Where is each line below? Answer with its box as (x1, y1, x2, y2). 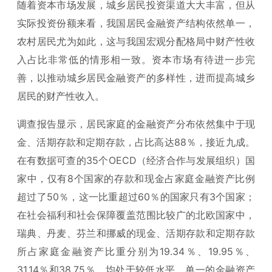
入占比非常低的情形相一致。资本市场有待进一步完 (17, 53, 255, 66)
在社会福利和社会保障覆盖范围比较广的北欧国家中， (17, 208, 255, 221)
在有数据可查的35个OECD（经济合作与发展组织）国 (17, 154, 255, 166)
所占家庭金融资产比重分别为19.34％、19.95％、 (17, 245, 255, 257)
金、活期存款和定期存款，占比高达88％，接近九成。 (17, 135, 255, 148)
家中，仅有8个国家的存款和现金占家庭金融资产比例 (17, 172, 255, 185)
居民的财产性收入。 (17, 89, 104, 102)
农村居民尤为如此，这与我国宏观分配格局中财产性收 (17, 35, 255, 47)
